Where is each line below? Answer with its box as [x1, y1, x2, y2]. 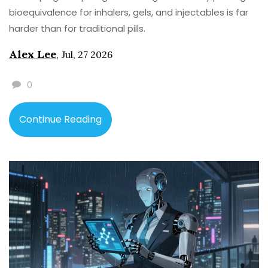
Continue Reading [19, 112, 102, 126]
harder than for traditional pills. [9, 22, 145, 35]
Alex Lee [9, 47, 56, 61]
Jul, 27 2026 [62, 48, 112, 60]
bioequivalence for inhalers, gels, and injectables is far [9, 5, 248, 19]
